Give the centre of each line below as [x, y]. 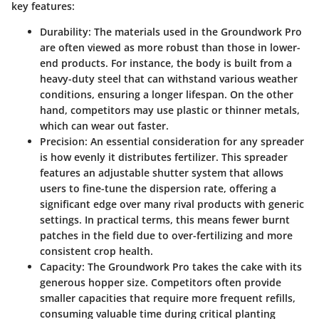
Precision [62, 142]
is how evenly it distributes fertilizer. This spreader [164, 157]
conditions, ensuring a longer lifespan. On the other [167, 95]
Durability [64, 32]
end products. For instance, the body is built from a [166, 63]
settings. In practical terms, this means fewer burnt [165, 220]
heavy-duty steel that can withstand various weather [169, 79]
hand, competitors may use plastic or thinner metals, [170, 110]
